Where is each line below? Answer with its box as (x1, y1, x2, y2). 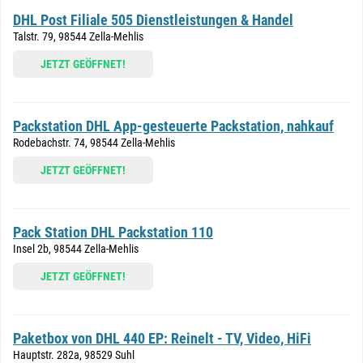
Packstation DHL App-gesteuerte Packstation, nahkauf (13, 117, 334, 135)
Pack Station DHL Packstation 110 (13, 224, 213, 241)
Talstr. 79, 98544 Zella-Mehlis (13, 30, 143, 43)
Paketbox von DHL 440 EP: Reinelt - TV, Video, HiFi (13, 330, 311, 347)
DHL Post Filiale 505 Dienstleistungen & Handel (13, 11, 293, 28)
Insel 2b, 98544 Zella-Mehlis (13, 242, 139, 255)
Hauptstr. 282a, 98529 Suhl (13, 348, 135, 361)
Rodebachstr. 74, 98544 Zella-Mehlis (13, 136, 175, 149)
